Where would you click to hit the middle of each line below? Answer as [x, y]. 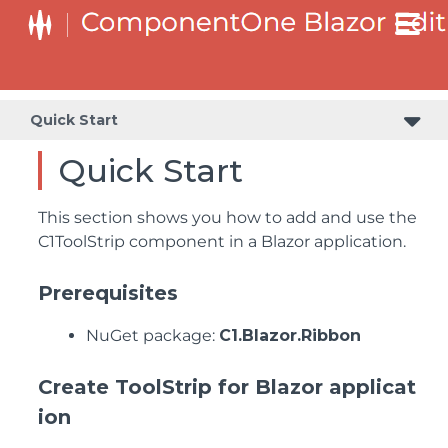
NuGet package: [152, 335]
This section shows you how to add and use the [227, 217]
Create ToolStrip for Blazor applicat [227, 387]
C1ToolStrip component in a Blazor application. [222, 241]
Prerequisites [108, 293]
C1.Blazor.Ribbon [290, 335]
